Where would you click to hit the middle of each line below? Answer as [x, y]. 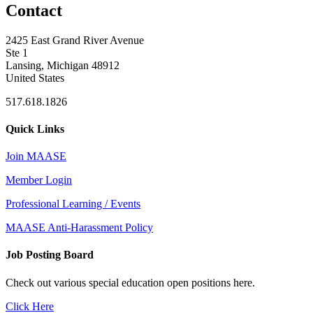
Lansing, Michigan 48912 [63, 65]
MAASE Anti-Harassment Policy [79, 228]
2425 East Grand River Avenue [75, 40]
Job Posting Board [50, 255]
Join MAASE [36, 156]
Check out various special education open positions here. [132, 282]
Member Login [39, 180]
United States [35, 78]
